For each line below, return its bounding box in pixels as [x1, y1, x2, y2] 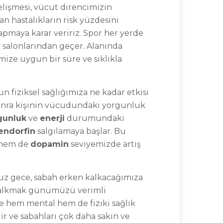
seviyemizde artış [69, 139, 141, 149]
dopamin [30, 139, 69, 149]
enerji [40, 113, 65, 123]
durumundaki [65, 113, 124, 123]
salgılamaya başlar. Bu [35, 126, 126, 136]
